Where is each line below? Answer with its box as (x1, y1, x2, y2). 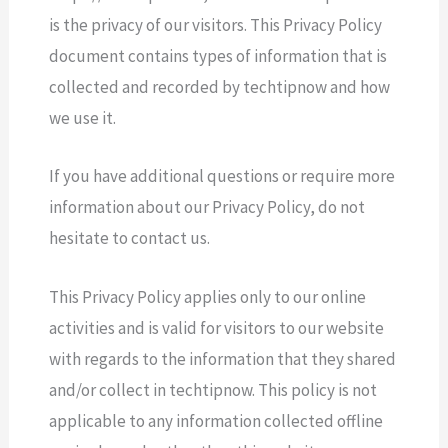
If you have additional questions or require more (49, 165, 396, 188)
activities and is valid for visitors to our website (49, 316, 385, 339)
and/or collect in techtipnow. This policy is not (49, 378, 378, 401)
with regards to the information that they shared (49, 347, 397, 370)
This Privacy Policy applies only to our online (49, 285, 367, 308)
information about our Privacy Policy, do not (49, 196, 366, 219)
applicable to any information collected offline (49, 409, 384, 432)
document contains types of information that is (49, 45, 388, 68)
